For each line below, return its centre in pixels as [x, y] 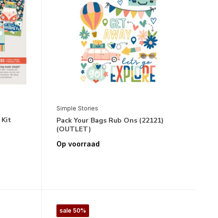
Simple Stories [77, 109]
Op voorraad [78, 144]
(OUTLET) [73, 129]
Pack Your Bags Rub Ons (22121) [110, 121]
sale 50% [73, 211]
